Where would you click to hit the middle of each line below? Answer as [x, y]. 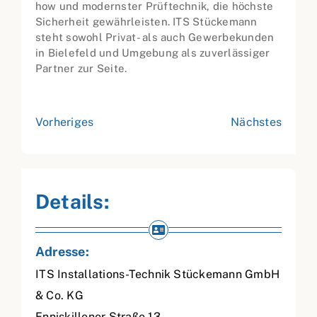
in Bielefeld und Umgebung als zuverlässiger [153, 53]
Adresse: [62, 252]
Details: [73, 202]
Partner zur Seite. [81, 69]
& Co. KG [59, 296]
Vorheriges [65, 122]
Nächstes [256, 122]
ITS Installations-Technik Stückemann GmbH [158, 275]
